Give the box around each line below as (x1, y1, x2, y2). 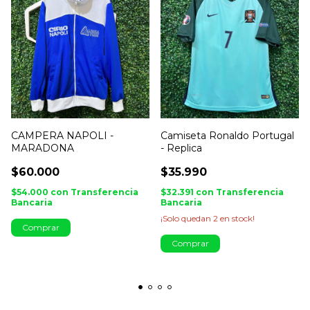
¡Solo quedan (161, 212, 213, 224)
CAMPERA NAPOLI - (11, 129, 113, 142)
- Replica (161, 141, 202, 154)
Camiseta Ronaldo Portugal (161, 129, 294, 142)
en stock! (218, 212, 255, 224)
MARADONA (11, 141, 74, 154)
